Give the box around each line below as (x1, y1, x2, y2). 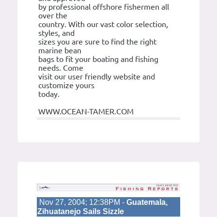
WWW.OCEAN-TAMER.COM (38, 107, 134, 116)
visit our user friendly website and (38, 72, 155, 81)
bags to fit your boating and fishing (38, 55, 158, 64)
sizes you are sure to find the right (38, 37, 156, 46)
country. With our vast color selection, (38, 20, 168, 29)
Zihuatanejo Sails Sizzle (37, 207, 124, 216)
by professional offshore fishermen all (38, 2, 169, 12)
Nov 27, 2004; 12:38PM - (39, 198, 126, 207)
